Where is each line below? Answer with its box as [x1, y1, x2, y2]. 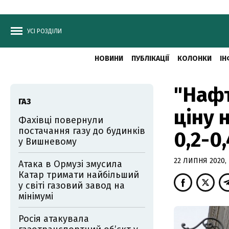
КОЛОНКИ [177, 54, 212, 63]
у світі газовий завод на [18, 180, 125, 191]
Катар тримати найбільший [18, 169, 139, 180]
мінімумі [18, 191, 53, 202]
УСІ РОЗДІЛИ [27, 28, 62, 35]
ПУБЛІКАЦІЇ [131, 54, 169, 63]
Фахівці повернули [18, 114, 103, 126]
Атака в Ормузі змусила [18, 158, 122, 170]
